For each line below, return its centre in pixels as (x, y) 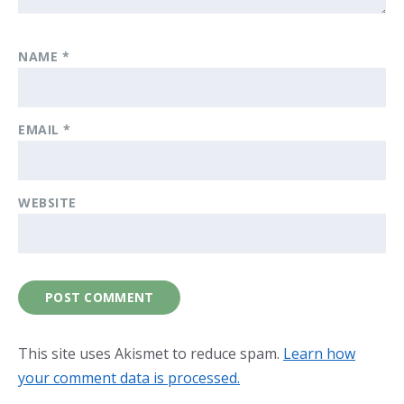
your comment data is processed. (129, 378)
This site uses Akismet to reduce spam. (151, 354)
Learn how (319, 354)
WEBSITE (47, 203)
